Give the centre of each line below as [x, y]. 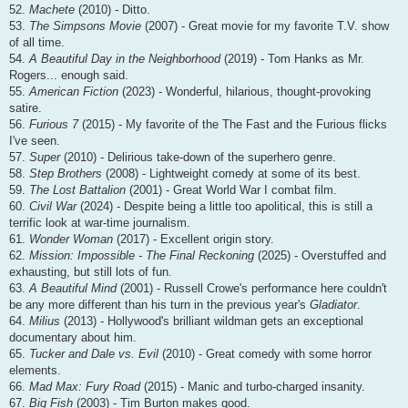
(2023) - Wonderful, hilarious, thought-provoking [245, 92]
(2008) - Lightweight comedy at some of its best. [231, 174]
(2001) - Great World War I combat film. [231, 190]
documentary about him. [73, 338]
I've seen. [35, 141]
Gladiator [333, 305]
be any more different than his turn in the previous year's [159, 305]
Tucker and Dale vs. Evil [94, 354]
